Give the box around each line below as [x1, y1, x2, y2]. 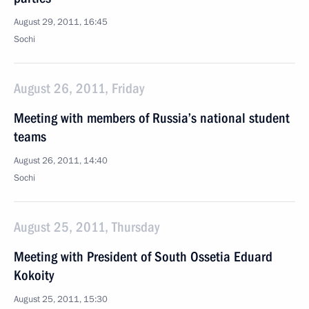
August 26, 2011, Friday [14, 80, 144, 97]
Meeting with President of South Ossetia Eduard [14, 248, 272, 265]
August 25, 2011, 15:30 [14, 293, 108, 306]
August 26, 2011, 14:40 [14, 154, 108, 167]
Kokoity [14, 267, 54, 283]
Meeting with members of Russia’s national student [14, 110, 290, 126]
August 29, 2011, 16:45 [14, 16, 108, 28]
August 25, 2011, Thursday [14, 219, 159, 235]
